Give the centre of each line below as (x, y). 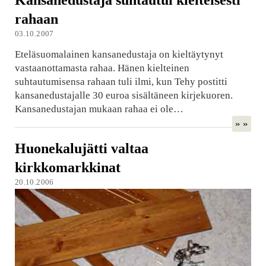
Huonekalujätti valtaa (81, 148)
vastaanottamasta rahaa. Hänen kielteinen (102, 68)
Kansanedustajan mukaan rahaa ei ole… (99, 109)
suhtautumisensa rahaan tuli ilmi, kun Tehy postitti (121, 82)
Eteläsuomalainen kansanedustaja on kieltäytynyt (119, 55)
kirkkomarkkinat (67, 167)
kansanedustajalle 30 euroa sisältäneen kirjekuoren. (123, 96)
